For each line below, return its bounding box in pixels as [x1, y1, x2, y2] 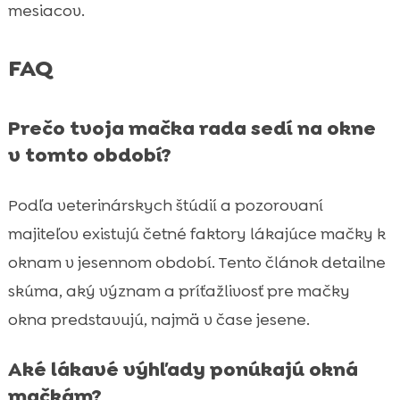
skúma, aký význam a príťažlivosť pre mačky [7, 279, 350, 302]
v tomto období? [7, 141, 171, 168]
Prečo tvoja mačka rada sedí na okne [7, 114, 376, 141]
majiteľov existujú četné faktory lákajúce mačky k [7, 222, 386, 245]
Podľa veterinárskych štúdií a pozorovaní [7, 194, 323, 216]
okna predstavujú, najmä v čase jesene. [7, 308, 310, 330]
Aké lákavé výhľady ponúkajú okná [7, 355, 358, 382]
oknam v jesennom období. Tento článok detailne [7, 251, 386, 273]
